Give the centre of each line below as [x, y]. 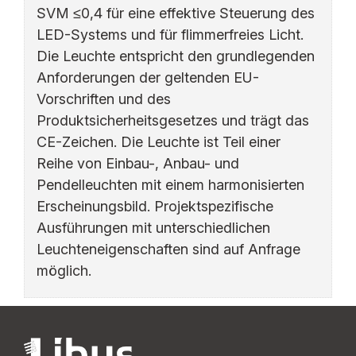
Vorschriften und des [104, 99]
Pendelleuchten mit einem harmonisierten [170, 185]
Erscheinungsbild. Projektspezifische [155, 206]
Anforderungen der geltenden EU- [148, 77]
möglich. [64, 271]
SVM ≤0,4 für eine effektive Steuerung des [176, 13]
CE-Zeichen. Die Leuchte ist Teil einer [159, 142]
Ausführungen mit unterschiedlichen [153, 228]
